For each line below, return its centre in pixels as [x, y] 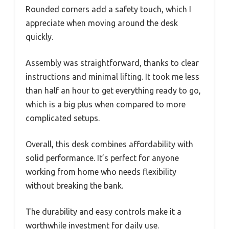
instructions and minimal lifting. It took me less [112, 77]
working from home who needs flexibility [101, 172]
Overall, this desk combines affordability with [109, 144]
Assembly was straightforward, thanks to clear [112, 63]
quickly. [39, 37]
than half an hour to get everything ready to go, [113, 91]
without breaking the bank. [74, 186]
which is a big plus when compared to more [106, 105]
